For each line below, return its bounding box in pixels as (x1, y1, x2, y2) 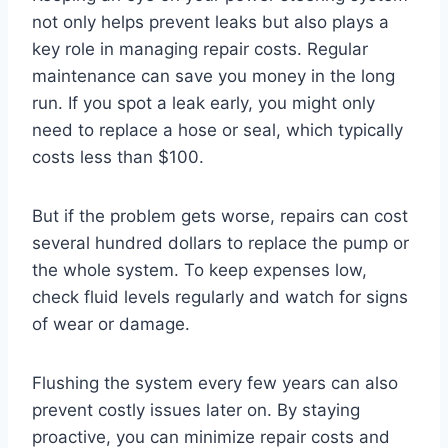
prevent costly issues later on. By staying (32, 400, 360, 421)
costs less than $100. (32, 147, 204, 168)
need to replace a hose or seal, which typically (32, 120, 403, 141)
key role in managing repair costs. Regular (32, 39, 368, 60)
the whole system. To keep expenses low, (32, 260, 367, 281)
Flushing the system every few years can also (32, 373, 398, 394)
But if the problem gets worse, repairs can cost (32, 206, 408, 227)
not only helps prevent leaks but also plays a (32, 12, 389, 33)
